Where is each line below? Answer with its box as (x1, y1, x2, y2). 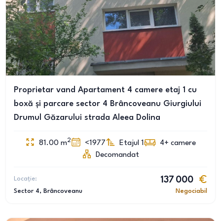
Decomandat (96, 151, 139, 159)
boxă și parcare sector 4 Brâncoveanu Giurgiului (14, 100, 201, 108)
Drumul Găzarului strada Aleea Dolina (14, 113, 160, 122)
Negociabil (176, 188, 207, 194)
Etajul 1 (119, 139, 144, 147)
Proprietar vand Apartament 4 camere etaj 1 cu (14, 86, 197, 94)
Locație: (14, 176, 37, 182)
